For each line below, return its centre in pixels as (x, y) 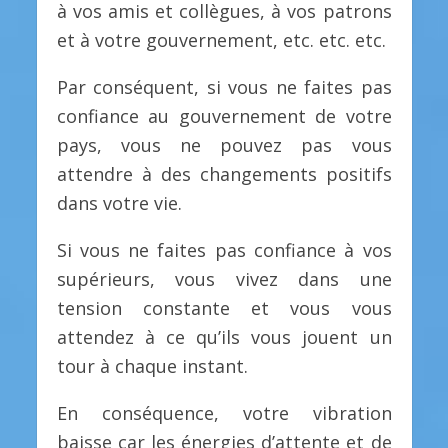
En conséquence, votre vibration (224, 412)
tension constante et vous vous (224, 307)
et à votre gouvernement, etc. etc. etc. (221, 39)
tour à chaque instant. (152, 365)
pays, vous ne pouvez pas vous (224, 144)
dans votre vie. (119, 202)
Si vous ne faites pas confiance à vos (224, 249)
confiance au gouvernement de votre (224, 115)
